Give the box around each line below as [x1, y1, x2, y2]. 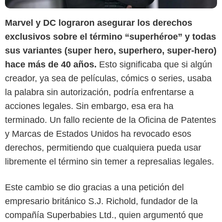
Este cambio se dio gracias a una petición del [5, 182, 184, 192]
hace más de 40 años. [5, 59, 97, 69]
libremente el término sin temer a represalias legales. [5, 156, 214, 166]
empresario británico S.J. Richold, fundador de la [5, 196, 198, 206]
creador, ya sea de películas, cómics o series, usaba [5, 73, 212, 83]
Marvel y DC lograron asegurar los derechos [5, 17, 192, 28]
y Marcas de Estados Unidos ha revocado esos [5, 128, 191, 139]
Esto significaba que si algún [97, 59, 212, 69]
